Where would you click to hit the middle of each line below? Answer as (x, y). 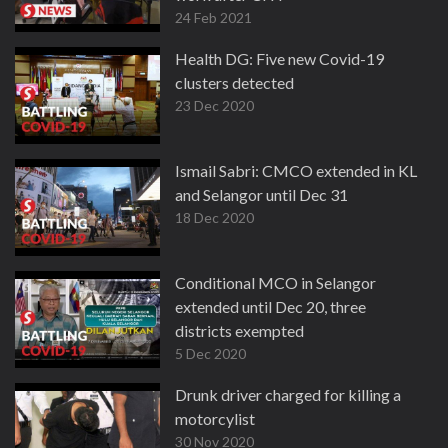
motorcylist (215, 418)
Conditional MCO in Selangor (275, 282)
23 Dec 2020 (214, 105)
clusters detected (234, 82)
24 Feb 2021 (213, 17)
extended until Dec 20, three (270, 306)
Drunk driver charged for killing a (288, 394)
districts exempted (239, 330)
